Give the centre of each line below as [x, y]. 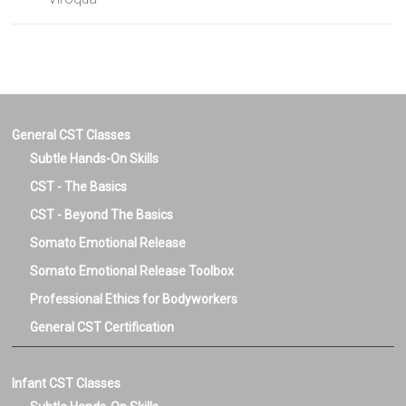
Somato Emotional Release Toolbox [132, 271]
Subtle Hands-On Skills [95, 159]
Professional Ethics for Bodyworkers [134, 300]
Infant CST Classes [67, 384]
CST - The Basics [79, 187]
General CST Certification [102, 328]
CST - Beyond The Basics [102, 215]
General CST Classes [72, 135]
